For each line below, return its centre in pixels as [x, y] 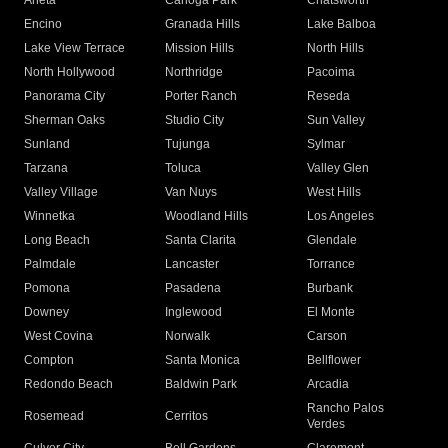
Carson [326, 336]
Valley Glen [337, 168]
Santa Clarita [201, 240]
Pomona [47, 288]
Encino [43, 24]
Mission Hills [200, 48]
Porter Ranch [201, 96]
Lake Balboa [341, 24]
